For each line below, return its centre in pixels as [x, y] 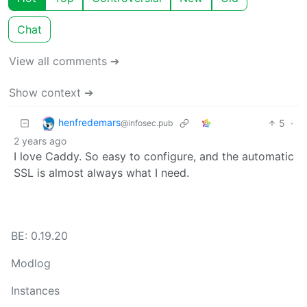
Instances [35, 291]
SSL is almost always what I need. [101, 172]
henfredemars [89, 123]
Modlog [31, 263]
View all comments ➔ [64, 61]
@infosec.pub [147, 123]
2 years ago [40, 140]
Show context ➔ [51, 92]
